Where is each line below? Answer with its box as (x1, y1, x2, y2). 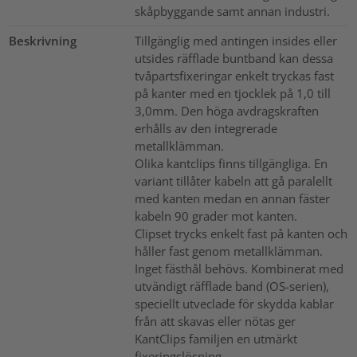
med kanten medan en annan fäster (134, 190, 330, 207)
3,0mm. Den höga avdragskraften (134, 103, 319, 120)
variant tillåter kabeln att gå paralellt (134, 173, 332, 190)
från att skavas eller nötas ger (134, 313, 296, 330)
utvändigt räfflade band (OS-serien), (134, 278, 329, 295)
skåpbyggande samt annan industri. (134, 3, 330, 20)
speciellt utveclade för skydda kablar (134, 296, 334, 312)
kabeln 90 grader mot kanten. (134, 208, 297, 225)
